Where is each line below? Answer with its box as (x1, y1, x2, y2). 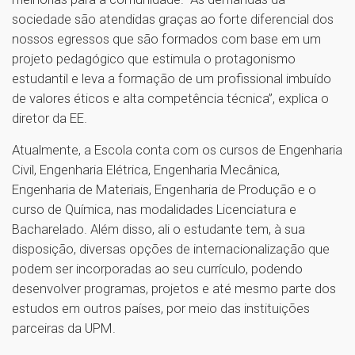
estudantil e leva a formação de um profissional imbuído (12, 71, 331, 87)
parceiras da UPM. (12, 320, 116, 337)
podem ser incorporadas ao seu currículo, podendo (12, 261, 303, 277)
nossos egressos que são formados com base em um (12, 31, 321, 48)
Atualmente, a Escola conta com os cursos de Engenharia (12, 142, 342, 158)
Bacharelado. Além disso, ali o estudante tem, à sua (12, 221, 305, 238)
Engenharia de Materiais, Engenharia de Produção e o (12, 181, 316, 198)
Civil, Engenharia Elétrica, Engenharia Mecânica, (12, 162, 280, 178)
